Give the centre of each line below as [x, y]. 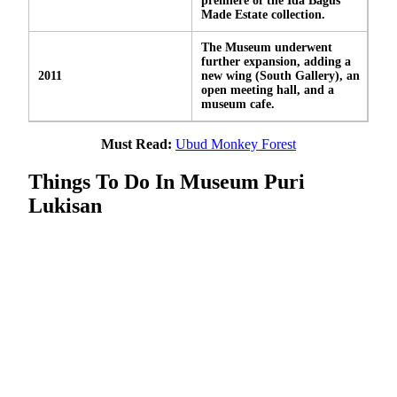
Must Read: [136, 144]
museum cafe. [238, 104]
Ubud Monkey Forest [236, 144]
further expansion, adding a [276, 61]
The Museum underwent [267, 47]
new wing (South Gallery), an [280, 75]
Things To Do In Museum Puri [167, 181]
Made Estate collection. [263, 14]
